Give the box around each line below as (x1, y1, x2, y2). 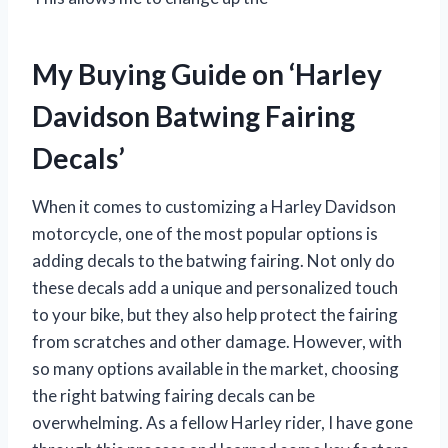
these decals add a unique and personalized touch (32, 277, 398, 299)
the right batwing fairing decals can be (32, 385, 315, 407)
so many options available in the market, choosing (32, 358, 399, 380)
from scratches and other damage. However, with (32, 331, 402, 353)
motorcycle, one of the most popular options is (32, 223, 378, 245)
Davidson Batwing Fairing (32, 99, 355, 134)
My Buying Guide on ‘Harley (32, 57, 382, 92)
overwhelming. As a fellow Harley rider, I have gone (32, 412, 413, 434)
